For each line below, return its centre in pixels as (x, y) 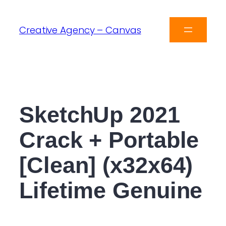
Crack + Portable (109, 140)
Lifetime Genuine (111, 190)
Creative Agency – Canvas (80, 30)
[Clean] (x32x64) (106, 165)
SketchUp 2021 (100, 115)
